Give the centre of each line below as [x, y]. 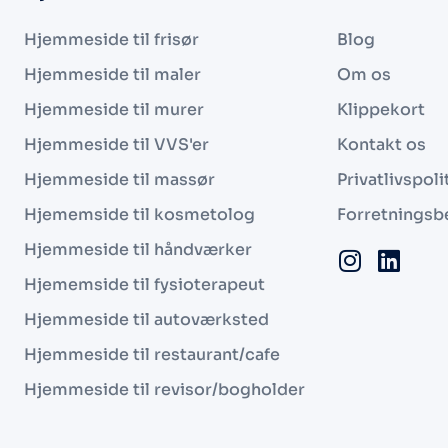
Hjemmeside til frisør [111, 39]
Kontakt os [381, 144]
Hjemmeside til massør [119, 179]
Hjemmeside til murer [114, 109]
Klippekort [381, 109]
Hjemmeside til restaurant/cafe [152, 354]
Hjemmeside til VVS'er [116, 144]
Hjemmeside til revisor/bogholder [164, 389]
